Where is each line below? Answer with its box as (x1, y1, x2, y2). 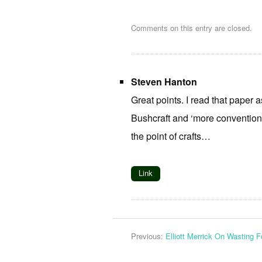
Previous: (131, 230, 166, 242)
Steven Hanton (131, 75, 197, 88)
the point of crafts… (131, 129, 211, 143)
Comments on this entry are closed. (131, 22, 252, 33)
